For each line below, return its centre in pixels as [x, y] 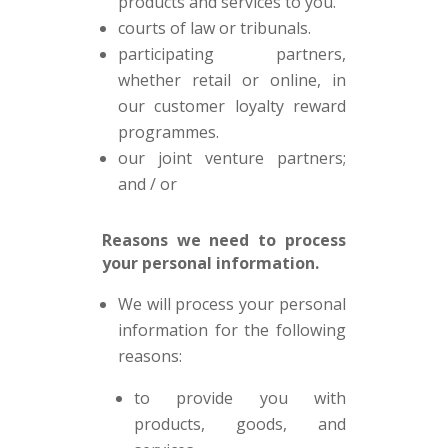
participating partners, [232, 54]
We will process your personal [232, 304]
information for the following [232, 330]
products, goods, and [240, 424]
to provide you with [240, 398]
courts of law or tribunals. [214, 28]
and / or [147, 184]
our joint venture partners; [232, 158]
